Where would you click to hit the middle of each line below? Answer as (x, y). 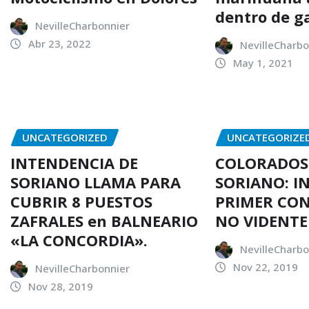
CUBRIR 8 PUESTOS (81, 201)
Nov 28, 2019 (61, 286)
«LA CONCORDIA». (79, 240)
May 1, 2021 (263, 63)
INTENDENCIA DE (74, 162)
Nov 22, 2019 (266, 267)
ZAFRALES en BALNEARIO (104, 220)
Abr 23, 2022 (60, 44)
